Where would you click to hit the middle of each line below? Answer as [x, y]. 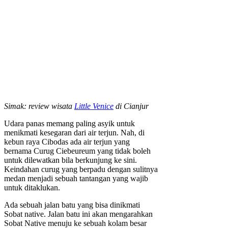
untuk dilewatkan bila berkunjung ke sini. [70, 160]
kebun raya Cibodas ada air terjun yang [67, 141]
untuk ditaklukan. [32, 187]
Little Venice [94, 106]
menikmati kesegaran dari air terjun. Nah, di [74, 132]
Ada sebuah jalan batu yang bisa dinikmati [72, 205]
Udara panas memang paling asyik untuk [69, 123]
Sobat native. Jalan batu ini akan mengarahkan [78, 214]
